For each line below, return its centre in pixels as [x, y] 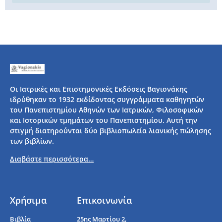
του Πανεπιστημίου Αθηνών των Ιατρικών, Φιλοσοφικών [107, 110]
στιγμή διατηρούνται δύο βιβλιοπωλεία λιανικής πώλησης [111, 131]
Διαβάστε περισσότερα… [52, 159]
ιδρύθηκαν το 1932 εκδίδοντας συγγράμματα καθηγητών [107, 100]
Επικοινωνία [104, 200]
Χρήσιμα [28, 200]
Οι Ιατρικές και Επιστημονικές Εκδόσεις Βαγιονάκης [99, 89]
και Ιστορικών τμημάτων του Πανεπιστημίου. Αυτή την [104, 120]
